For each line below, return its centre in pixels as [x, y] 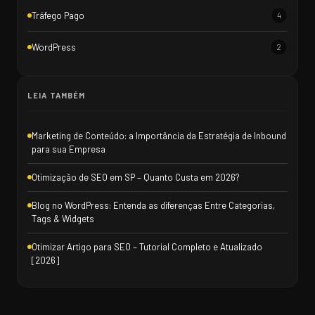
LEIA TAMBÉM [57, 96]
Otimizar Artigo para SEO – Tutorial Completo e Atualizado [147, 247]
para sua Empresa [69, 149]
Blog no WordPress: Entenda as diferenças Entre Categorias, [153, 206]
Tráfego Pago [58, 16]
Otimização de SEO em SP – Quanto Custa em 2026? [136, 178]
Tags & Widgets [63, 219]
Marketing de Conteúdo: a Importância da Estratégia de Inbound [159, 136]
